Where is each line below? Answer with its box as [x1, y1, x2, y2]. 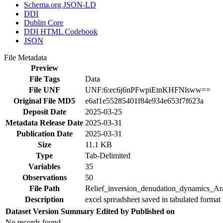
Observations [22, 173, 67, 182]
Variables [28, 162, 60, 171]
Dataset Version [5, 207, 59, 216]
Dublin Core [24, 18, 63, 27]
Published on [131, 207, 175, 216]
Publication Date [16, 129, 73, 138]
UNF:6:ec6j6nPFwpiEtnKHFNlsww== [85, 85, 211, 94]
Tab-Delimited [85, 151, 130, 160]
